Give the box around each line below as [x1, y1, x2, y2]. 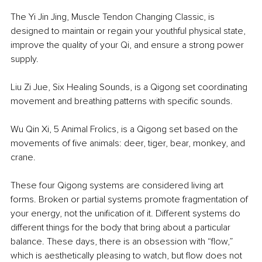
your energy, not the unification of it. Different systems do [11, 208, 243, 220]
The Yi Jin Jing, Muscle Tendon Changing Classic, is [11, 11, 217, 23]
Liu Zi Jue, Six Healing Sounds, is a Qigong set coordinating [11, 81, 250, 94]
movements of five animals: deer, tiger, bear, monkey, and [11, 137, 247, 150]
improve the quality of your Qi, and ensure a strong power [11, 39, 246, 51]
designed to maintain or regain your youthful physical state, [11, 25, 248, 37]
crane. [11, 151, 36, 164]
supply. [11, 53, 39, 65]
